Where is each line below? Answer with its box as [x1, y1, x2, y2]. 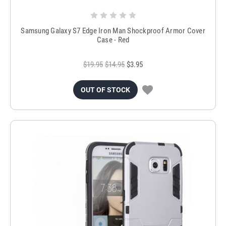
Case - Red [96, 35, 130, 44]
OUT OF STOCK [81, 85, 130, 94]
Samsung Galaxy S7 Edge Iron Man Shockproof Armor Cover [21, 26, 205, 35]
